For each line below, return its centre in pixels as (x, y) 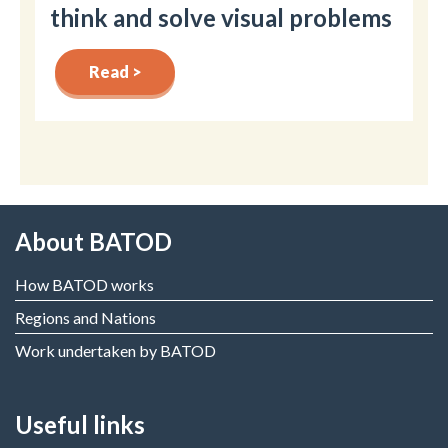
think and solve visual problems (221, 17)
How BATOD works (84, 284)
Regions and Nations (85, 317)
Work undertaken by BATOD (115, 350)
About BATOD (93, 241)
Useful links (80, 424)
